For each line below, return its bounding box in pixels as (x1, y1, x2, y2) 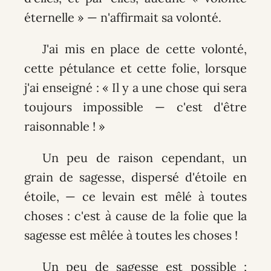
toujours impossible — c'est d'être (24, 99, 247, 114)
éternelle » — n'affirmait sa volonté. (24, 10, 221, 25)
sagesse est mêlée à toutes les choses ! (24, 227, 238, 243)
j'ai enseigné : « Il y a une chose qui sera (24, 79, 247, 95)
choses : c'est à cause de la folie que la (24, 207, 247, 223)
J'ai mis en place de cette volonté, (42, 41, 247, 56)
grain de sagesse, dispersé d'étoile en (24, 169, 247, 184)
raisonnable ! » (24, 118, 105, 134)
